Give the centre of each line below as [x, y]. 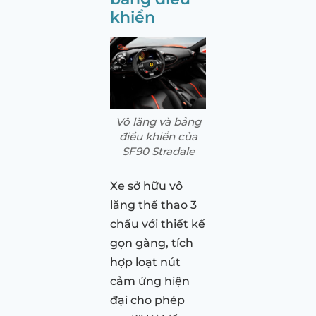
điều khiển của [158, 136]
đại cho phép [147, 300]
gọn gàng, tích [152, 243]
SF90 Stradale [158, 151]
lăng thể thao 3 [153, 205]
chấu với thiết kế [158, 224]
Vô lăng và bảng [158, 121]
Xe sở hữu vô [146, 186]
